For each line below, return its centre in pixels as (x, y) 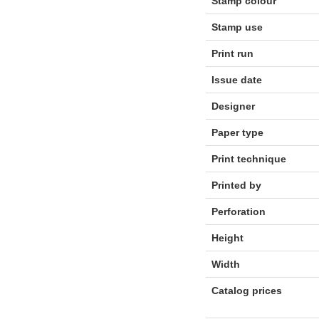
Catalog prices (246, 291)
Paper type (237, 132)
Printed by (236, 185)
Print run (232, 53)
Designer (233, 106)
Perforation (238, 211)
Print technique (249, 159)
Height (227, 238)
